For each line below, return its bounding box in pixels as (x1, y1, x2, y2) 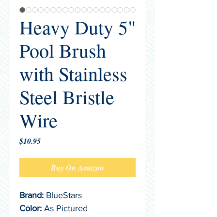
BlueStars (44, 190, 82, 200)
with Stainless (19, 61, 127, 86)
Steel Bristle (19, 84, 114, 109)
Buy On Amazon (51, 162, 104, 173)
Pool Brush (19, 37, 106, 63)
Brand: (19, 190, 44, 200)
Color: (19, 203, 42, 213)
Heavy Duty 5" (19, 14, 136, 40)
